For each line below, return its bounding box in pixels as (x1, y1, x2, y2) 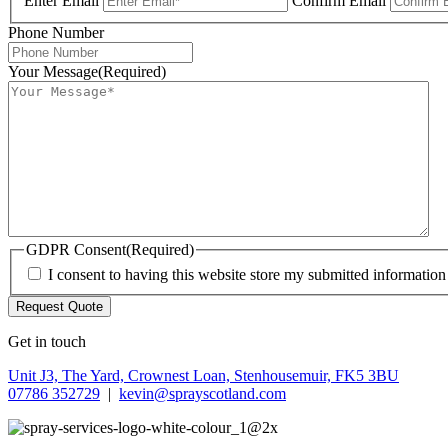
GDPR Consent (26, 240, 126, 258)
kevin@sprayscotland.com (119, 385, 286, 403)
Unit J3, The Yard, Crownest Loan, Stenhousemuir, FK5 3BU (8, 367, 399, 385)
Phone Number (8, 23, 104, 41)
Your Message (8, 62, 98, 80)
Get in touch (8, 333, 86, 351)
